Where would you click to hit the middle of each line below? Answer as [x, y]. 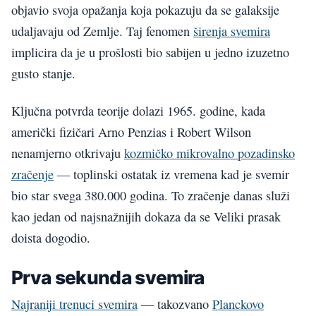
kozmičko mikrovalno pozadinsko [209, 153]
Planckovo [238, 304]
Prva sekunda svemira [108, 278]
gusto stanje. [43, 74]
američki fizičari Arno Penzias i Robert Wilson [131, 132]
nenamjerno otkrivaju [68, 153]
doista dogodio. [51, 237]
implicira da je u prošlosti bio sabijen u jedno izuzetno [150, 53]
